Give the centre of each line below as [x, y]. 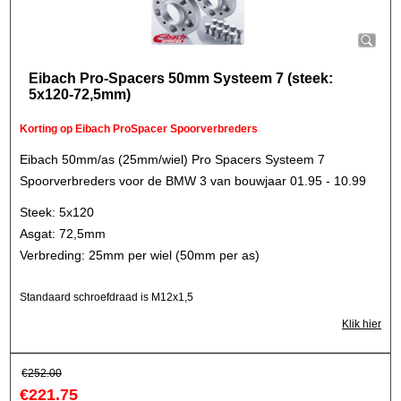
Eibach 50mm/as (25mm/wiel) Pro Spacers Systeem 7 [172, 159]
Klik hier [362, 324]
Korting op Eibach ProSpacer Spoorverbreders [139, 129]
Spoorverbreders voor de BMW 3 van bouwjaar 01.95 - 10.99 [193, 181]
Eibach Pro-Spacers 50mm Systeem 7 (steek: [181, 78]
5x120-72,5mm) [80, 94]
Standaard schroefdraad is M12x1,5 [107, 297]
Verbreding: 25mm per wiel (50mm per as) [140, 255]
